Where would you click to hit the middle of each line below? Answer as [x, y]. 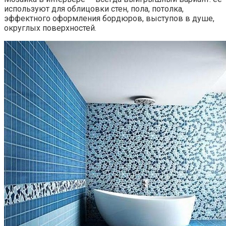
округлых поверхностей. [50, 28]
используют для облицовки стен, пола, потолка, [94, 9]
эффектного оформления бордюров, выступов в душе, [109, 19]
